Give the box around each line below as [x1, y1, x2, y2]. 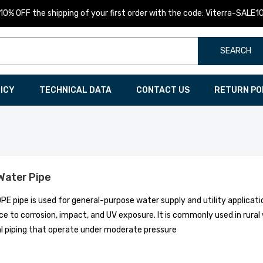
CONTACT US [136, 85, 190, 95]
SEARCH [220, 46, 251, 56]
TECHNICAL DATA [39, 85, 112, 95]
